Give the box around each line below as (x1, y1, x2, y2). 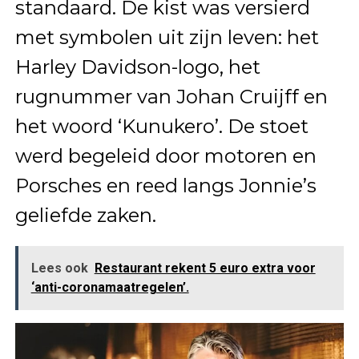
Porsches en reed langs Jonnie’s (14, 174, 317, 198)
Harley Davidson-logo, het (14, 55, 260, 79)
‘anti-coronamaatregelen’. (30, 280, 189, 296)
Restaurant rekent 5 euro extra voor (94, 260, 316, 276)
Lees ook (30, 260, 88, 276)
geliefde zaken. (14, 204, 156, 228)
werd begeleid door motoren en (14, 144, 317, 168)
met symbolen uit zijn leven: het (14, 26, 319, 50)
